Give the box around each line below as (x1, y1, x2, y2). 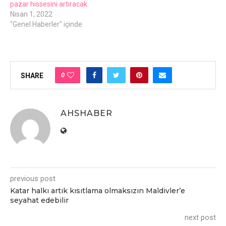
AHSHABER (61, 108, 112, 118)
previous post (10, 174, 55, 183)
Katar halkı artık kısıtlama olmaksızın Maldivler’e (10, 186, 185, 195)
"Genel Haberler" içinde (10, 20, 82, 28)
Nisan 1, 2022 (10, 10, 52, 18)
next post (185, 212, 216, 222)
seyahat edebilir (10, 195, 69, 205)
